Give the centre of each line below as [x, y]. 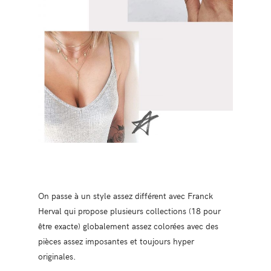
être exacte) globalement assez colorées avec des [128, 225]
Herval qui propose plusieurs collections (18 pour [129, 210]
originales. [57, 256]
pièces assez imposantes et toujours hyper [116, 240]
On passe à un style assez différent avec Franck [125, 195]
